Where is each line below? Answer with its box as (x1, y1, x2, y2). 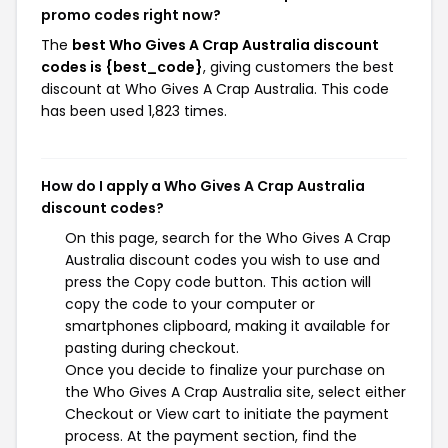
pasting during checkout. (65, 338, 239, 358)
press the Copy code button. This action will (65, 272, 371, 292)
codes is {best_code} (41, 57, 203, 77)
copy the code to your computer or (65, 294, 315, 314)
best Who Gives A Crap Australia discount (72, 35, 379, 55)
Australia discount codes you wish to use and (65, 250, 380, 270)
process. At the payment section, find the (65, 426, 357, 446)
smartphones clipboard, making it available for (65, 316, 390, 336)
